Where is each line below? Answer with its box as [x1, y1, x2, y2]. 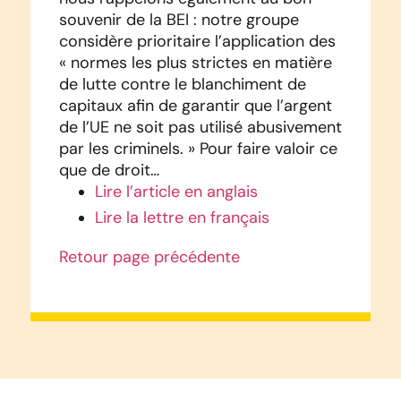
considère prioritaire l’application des [58, 30, 336, 51]
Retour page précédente [58, 246, 240, 267]
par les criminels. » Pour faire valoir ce [58, 138, 337, 158]
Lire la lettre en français [94, 207, 269, 227]
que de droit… [58, 159, 159, 180]
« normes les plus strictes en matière [58, 52, 332, 73]
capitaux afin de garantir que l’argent [58, 95, 332, 115]
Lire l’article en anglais [94, 181, 258, 201]
